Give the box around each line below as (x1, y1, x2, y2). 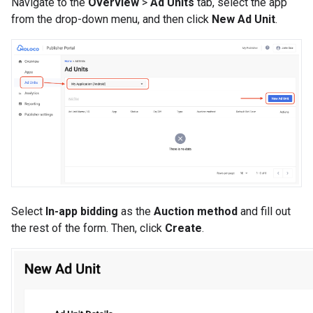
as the (118, 205, 154, 219)
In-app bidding (45, 205, 118, 219)
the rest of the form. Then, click (11, 221, 165, 235)
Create (165, 221, 202, 235)
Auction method (154, 205, 238, 219)
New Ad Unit (212, 13, 275, 27)
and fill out (238, 205, 291, 219)
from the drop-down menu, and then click (11, 13, 212, 27)
